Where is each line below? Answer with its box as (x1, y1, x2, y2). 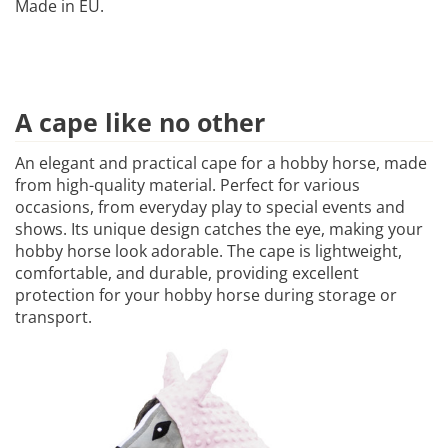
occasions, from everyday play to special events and (15, 196, 405, 218)
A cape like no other (15, 105, 265, 139)
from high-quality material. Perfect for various (15, 174, 360, 196)
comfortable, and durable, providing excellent (15, 262, 359, 284)
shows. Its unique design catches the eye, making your (15, 218, 423, 240)
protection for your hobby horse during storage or (15, 284, 397, 306)
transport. (15, 306, 92, 328)
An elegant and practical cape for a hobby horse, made (15, 152, 427, 174)
